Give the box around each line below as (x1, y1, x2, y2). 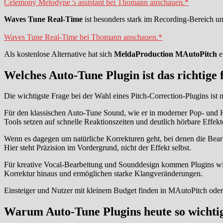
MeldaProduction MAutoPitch (114, 49, 217, 58)
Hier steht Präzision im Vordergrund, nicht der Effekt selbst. (4, 143, 191, 152)
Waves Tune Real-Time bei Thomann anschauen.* (4, 32, 162, 41)
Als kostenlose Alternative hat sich (4, 49, 114, 58)
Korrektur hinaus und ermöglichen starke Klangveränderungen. (4, 169, 203, 178)
